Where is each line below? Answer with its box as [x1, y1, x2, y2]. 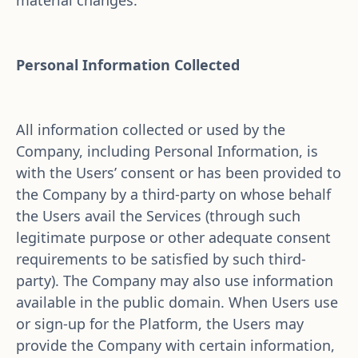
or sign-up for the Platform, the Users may [16, 314, 304, 333]
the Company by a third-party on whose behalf [16, 185, 331, 204]
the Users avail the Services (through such [16, 206, 300, 225]
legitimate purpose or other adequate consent [16, 228, 331, 247]
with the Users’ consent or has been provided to [16, 163, 341, 182]
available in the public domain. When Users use [16, 292, 338, 312]
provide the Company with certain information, [16, 336, 335, 355]
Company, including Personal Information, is [16, 141, 318, 161]
